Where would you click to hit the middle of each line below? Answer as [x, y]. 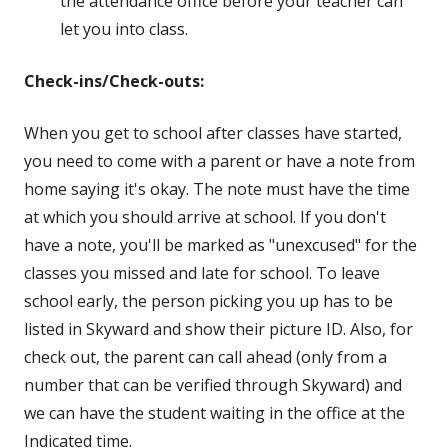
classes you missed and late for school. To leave [202, 273]
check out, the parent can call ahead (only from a [205, 357]
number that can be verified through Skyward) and [213, 385]
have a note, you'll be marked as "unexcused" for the [220, 245]
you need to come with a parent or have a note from [219, 161]
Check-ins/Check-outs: [114, 81]
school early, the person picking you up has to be [208, 301]
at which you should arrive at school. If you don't [205, 217]
